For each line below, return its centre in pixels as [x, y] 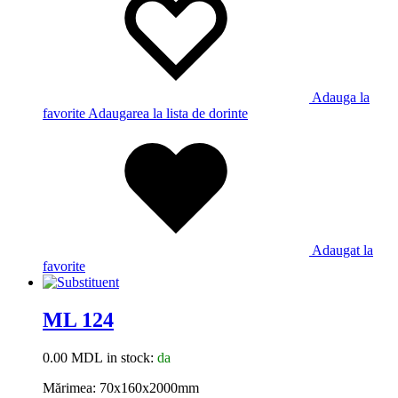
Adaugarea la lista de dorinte [168, 114]
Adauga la [341, 98]
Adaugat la [342, 251]
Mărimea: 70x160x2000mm [121, 388]
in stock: [130, 358]
